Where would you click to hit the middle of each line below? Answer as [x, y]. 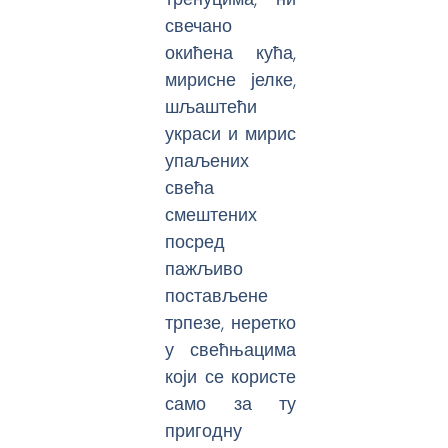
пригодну [204, 431]
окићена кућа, [231, 53]
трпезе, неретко [231, 323]
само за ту [231, 404]
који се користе [231, 377]
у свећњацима [231, 350]
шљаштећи [211, 107]
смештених [211, 215]
